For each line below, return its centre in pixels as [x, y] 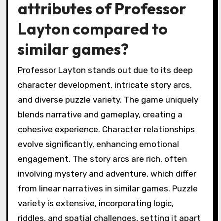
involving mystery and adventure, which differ [107, 173]
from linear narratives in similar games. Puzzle [108, 188]
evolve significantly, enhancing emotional [98, 144]
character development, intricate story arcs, [105, 85]
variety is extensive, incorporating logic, [95, 203]
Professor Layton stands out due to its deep [105, 70]
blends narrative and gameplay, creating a [100, 114]
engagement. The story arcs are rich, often [102, 159]
